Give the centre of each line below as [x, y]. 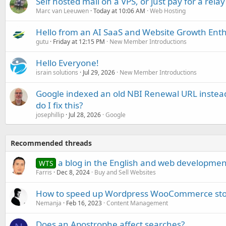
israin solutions [57, 72]
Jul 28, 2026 [85, 115]
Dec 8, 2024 [73, 172]
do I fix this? [59, 105]
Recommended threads [51, 143]
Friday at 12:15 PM [79, 42]
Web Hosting [168, 11]
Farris [44, 172]
